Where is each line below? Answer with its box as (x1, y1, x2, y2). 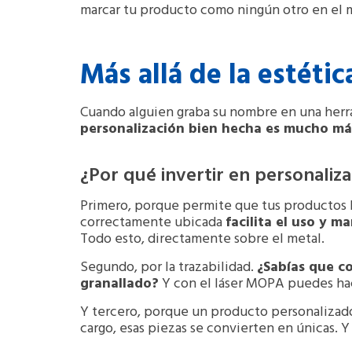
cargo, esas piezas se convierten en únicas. (80, 317, 341, 341)
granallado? (80, 273, 159, 296)
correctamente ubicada (80, 211, 225, 234)
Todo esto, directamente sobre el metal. (80, 227, 324, 251)
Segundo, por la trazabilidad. (80, 256, 257, 280)
